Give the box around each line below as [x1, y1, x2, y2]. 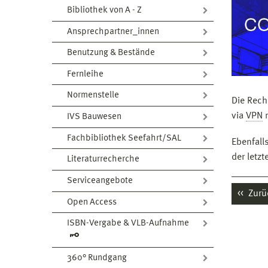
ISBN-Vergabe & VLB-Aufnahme [67, 219, 189, 229]
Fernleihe [67, 69, 103, 79]
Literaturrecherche [67, 155, 139, 165]
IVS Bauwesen [67, 112, 121, 121]
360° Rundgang [67, 253, 127, 263]
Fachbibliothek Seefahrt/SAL [67, 133, 181, 143]
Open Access [67, 197, 117, 207]
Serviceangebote [67, 176, 133, 185]
